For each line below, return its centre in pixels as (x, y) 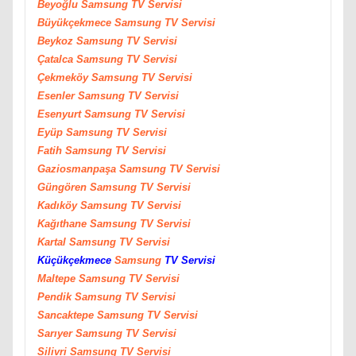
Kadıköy (59, 205)
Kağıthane (64, 223)
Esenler (58, 95)
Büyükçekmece (76, 22)
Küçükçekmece (76, 260)
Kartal (53, 242)
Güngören (64, 187)
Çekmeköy (64, 77)
